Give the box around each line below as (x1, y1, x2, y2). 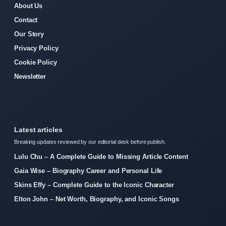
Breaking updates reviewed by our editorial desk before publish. (14, 138, 166, 145)
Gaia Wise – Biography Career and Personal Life (14, 166, 162, 175)
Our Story (14, 30, 44, 38)
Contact (14, 16, 38, 24)
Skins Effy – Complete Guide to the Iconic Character (14, 181, 174, 189)
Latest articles (14, 125, 63, 134)
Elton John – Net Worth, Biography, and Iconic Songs (14, 195, 179, 203)
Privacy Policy (14, 44, 59, 52)
